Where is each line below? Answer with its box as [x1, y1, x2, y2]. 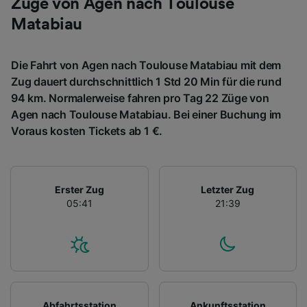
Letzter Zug [201, 183, 255, 195]
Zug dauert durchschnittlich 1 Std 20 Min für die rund [11, 74, 282, 88]
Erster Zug [54, 183, 104, 195]
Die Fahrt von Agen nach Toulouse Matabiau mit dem [11, 58, 282, 72]
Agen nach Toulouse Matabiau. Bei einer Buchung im [11, 107, 282, 121]
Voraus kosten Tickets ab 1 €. [11, 123, 163, 138]
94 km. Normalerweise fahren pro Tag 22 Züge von [11, 90, 269, 105]
